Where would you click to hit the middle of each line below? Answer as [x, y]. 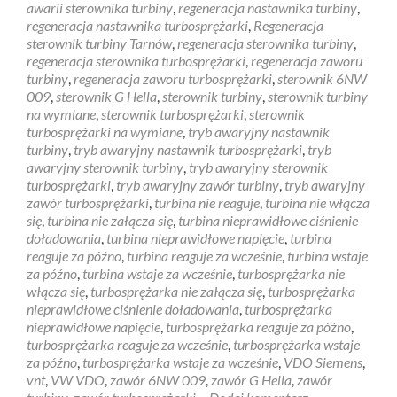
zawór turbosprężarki [88, 202]
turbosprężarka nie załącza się [176, 291]
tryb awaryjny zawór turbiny [198, 184]
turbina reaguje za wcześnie [204, 255]
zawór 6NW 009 [158, 379]
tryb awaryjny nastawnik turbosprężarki [188, 149]
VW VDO [78, 379]
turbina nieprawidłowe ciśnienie [268, 220]
